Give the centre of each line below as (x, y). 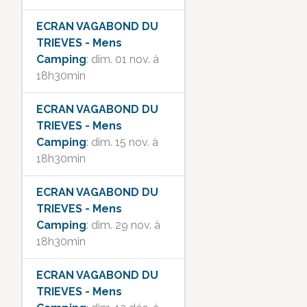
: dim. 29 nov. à (123, 225)
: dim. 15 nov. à (122, 142)
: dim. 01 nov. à (123, 59)
